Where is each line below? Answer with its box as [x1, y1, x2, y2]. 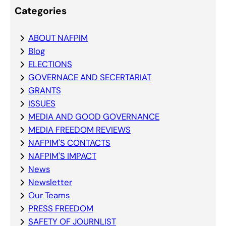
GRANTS [28, 85, 61, 96]
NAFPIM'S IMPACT [28, 150, 96, 162]
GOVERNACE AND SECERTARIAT [28, 72, 151, 83]
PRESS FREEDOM [28, 203, 93, 214]
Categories [14, 4, 67, 17]
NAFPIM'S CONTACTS [28, 137, 110, 149]
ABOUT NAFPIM [28, 32, 88, 44]
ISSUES [28, 98, 55, 109]
